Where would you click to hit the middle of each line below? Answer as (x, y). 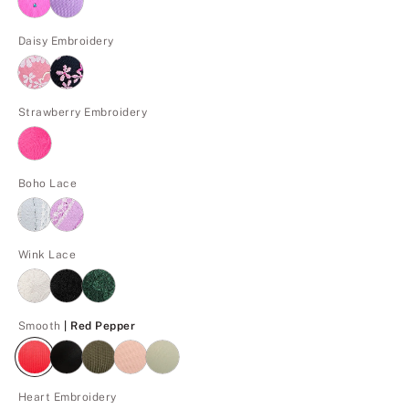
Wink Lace (47, 254)
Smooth (40, 325)
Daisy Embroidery (66, 41)
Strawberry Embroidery (83, 112)
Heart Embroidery (68, 397)
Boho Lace (48, 183)
